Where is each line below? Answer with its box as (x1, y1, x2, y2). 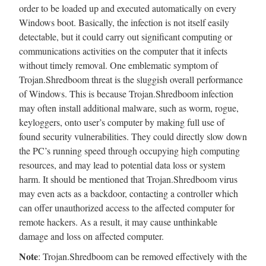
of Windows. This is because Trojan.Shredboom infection (19, 87, 233, 100)
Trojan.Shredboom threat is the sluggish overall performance (19, 72, 243, 85)
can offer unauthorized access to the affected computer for (19, 201, 235, 214)
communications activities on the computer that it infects (19, 44, 227, 57)
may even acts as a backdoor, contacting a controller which (19, 186, 238, 199)
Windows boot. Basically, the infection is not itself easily (19, 15, 229, 28)
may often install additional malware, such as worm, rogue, (19, 101, 239, 114)
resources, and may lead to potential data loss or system (19, 158, 225, 171)
